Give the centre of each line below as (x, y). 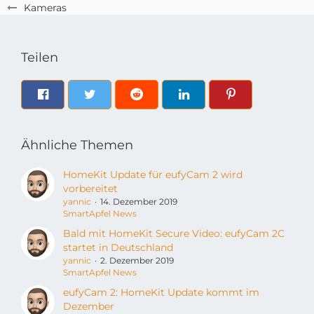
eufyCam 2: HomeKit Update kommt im (161, 292)
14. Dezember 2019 (139, 202)
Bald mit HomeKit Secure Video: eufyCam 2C (174, 233)
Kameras (45, 8)
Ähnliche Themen (77, 145)
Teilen (40, 57)
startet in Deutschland (118, 247)
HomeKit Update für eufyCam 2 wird (153, 175)
